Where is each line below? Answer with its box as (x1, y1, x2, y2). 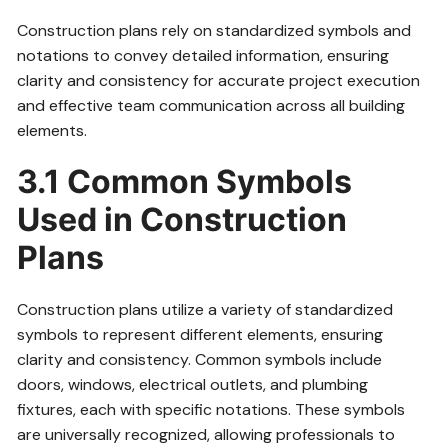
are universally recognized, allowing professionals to (17, 423, 396, 445)
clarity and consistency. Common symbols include (17, 348, 383, 370)
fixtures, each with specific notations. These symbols (17, 398, 406, 420)
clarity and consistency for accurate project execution (17, 69, 421, 91)
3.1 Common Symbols (17, 161, 353, 201)
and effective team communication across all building (17, 94, 406, 116)
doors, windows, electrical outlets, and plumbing (17, 373, 369, 395)
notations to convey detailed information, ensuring (17, 44, 390, 66)
